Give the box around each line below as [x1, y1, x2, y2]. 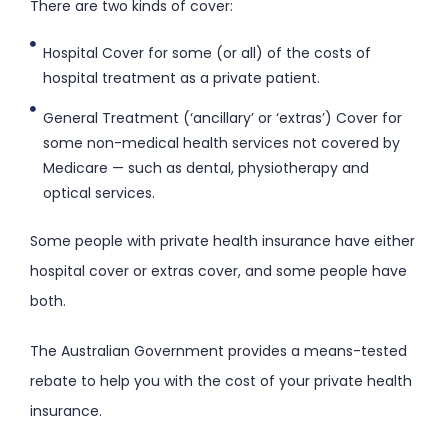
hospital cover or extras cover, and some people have [30, 260, 407, 281]
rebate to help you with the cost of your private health [30, 370, 412, 391]
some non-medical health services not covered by [42, 132, 400, 153]
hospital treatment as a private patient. [42, 67, 320, 88]
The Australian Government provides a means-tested [30, 340, 407, 361]
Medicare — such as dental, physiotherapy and [42, 157, 369, 178]
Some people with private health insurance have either [30, 230, 415, 251]
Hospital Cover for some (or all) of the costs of [42, 42, 371, 63]
